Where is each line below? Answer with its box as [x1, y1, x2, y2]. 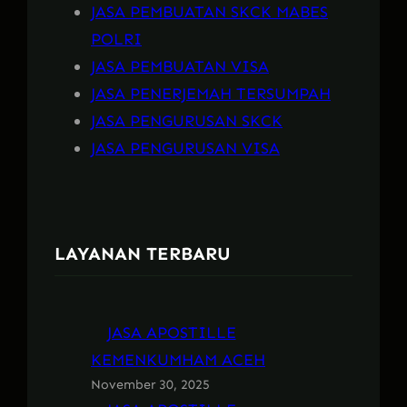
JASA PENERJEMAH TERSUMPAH [91, 83, 331, 104]
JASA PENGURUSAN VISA [91, 137, 280, 158]
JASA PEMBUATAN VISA [91, 55, 269, 76]
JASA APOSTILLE [106, 322, 236, 342]
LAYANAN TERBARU [55, 243, 231, 265]
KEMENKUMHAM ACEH [91, 349, 265, 370]
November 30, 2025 [91, 376, 210, 392]
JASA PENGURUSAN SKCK [91, 110, 283, 131]
